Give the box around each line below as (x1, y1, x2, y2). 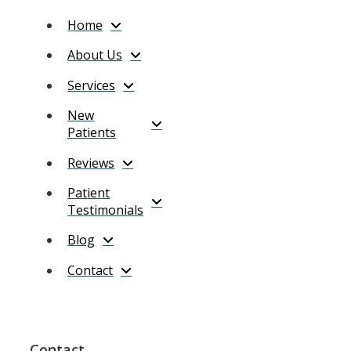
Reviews (67, 154, 115, 172)
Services (67, 76, 116, 94)
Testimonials (67, 201, 144, 219)
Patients (67, 124, 117, 142)
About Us (67, 46, 123, 64)
